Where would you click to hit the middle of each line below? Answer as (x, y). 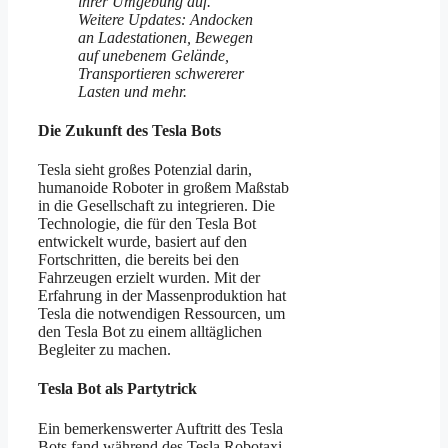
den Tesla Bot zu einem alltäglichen (150, 332)
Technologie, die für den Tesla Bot (147, 224)
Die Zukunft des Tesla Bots (129, 130)
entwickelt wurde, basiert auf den (142, 242)
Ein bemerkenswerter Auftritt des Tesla (160, 428)
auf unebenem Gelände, (153, 55)
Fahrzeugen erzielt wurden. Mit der (149, 278)
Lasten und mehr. (132, 91)
